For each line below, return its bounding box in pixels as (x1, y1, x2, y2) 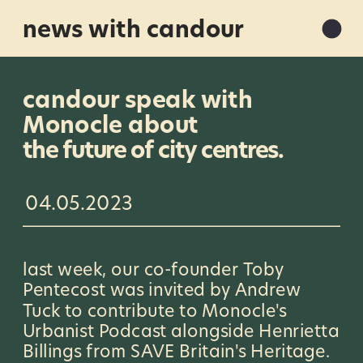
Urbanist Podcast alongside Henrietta (23, 318, 340, 343)
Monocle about (23, 109, 204, 141)
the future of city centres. (23, 134, 283, 166)
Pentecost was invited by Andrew (23, 278, 301, 302)
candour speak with (23, 83, 254, 116)
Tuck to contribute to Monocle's (23, 298, 288, 322)
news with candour (23, 13, 243, 45)
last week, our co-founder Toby (23, 257, 284, 282)
